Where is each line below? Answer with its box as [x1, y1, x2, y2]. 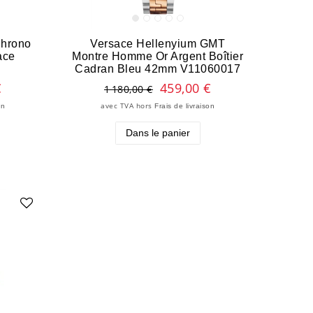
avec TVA [101, 101, 134, 111]
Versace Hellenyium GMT [90, 37, 226, 50]
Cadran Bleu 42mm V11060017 [75, 62, 241, 75]
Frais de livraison [154, 102, 215, 110]
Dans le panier [125, 127, 190, 139]
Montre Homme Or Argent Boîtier [72, 50, 244, 63]
